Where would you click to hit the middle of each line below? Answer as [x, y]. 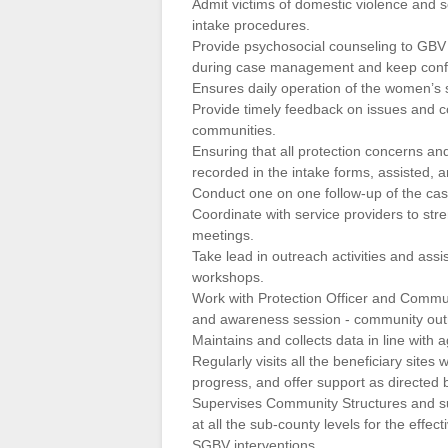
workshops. [228, 276]
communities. [234, 129]
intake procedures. [251, 24]
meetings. [223, 234]
